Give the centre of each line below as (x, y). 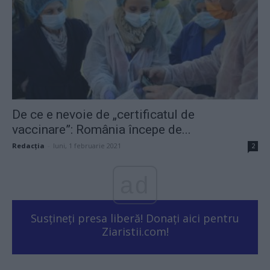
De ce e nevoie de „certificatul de (103, 115)
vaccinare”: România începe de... (102, 130)
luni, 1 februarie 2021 (87, 146)
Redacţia (28, 146)
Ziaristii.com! (135, 232)
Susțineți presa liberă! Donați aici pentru (135, 218)
